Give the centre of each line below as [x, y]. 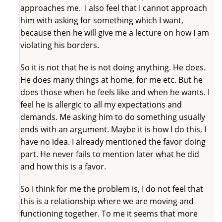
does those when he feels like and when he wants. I [115, 92]
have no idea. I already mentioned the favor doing [113, 141]
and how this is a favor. [63, 166]
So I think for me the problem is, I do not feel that [112, 189]
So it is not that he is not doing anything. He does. [113, 67]
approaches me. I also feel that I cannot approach [114, 8]
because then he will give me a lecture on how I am [115, 32]
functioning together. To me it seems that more [109, 213]
